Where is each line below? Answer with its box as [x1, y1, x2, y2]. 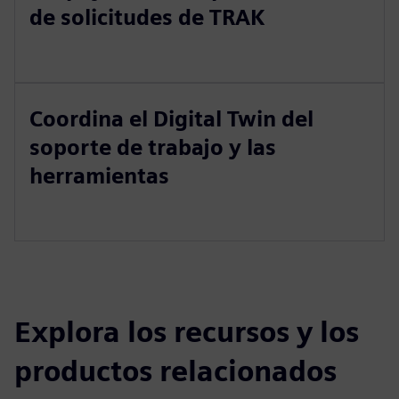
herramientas [29, 163, 169, 189]
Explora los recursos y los [14, 314, 359, 349]
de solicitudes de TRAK [29, 4, 265, 30]
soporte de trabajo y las [29, 134, 276, 160]
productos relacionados [14, 354, 337, 388]
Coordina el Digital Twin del [29, 106, 313, 132]
